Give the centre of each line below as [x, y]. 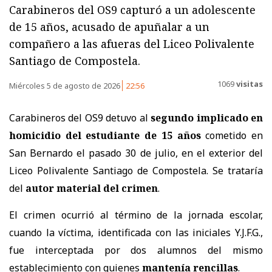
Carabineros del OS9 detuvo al [79, 117]
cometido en [232, 135]
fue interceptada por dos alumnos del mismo [136, 250]
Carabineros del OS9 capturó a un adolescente [132, 9]
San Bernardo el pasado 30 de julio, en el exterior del [136, 153]
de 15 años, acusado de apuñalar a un [109, 26]
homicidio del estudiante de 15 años [105, 135]
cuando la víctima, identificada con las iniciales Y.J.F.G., [136, 232]
